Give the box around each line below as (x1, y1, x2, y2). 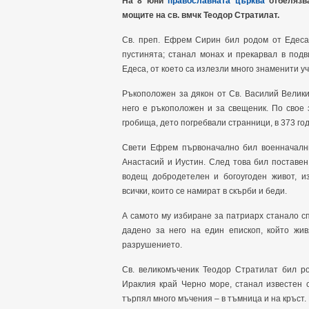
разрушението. (122, 240, 182, 250)
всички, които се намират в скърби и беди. (122, 186, 287, 196)
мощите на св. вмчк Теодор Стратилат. (122, 10, 279, 20)
